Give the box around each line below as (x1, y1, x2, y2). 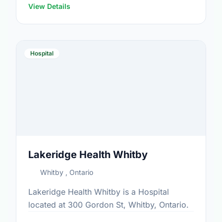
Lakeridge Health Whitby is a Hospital (28, 187, 169, 197)
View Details (28, 2, 70, 10)
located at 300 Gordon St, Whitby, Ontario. (28, 200, 189, 210)
